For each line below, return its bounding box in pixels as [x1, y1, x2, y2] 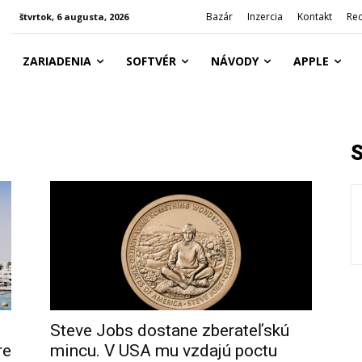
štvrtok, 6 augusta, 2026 [19, 11, 128, 23]
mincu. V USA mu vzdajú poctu [50, 341, 277, 360]
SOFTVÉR [125, 53, 176, 69]
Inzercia [247, 10, 284, 23]
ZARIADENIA [22, 53, 91, 69]
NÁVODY [210, 53, 259, 69]
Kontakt [297, 10, 333, 23]
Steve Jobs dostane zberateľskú [50, 321, 289, 340]
